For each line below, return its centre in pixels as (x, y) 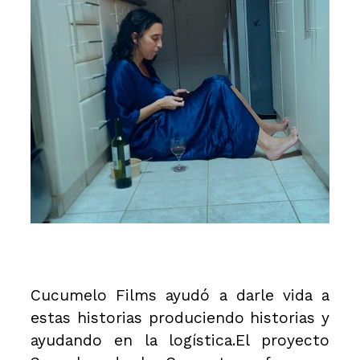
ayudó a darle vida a (243, 296)
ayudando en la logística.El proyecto (180, 341)
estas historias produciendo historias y (180, 318)
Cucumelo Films (94, 296)
